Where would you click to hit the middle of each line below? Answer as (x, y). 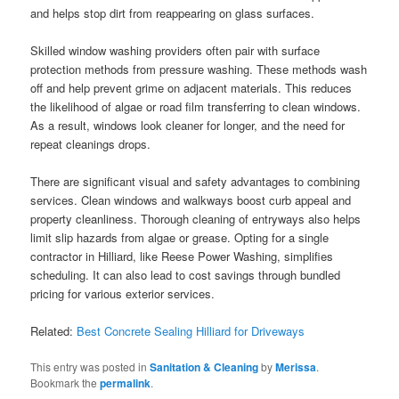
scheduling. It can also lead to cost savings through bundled (186, 275)
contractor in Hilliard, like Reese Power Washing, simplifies (182, 256)
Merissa (296, 367)
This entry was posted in (90, 367)
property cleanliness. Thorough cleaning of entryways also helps (196, 219)
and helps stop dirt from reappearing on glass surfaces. (173, 12)
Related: (54, 331)
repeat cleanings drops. (91, 144)
